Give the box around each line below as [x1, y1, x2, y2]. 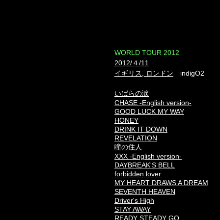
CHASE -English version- [114, 99, 192, 107]
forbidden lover [114, 170, 161, 178]
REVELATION [114, 134, 157, 142]
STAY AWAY [114, 205, 151, 213]
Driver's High [114, 196, 154, 204]
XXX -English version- [114, 152, 182, 160]
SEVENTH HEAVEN [114, 188, 175, 195]
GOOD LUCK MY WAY [114, 108, 184, 115]
